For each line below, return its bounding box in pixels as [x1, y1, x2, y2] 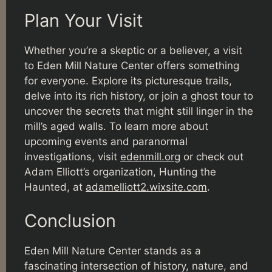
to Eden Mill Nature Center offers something [24, 59, 239, 72]
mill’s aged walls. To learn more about [24, 120, 208, 133]
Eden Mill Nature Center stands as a [24, 244, 201, 257]
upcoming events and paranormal [24, 135, 188, 148]
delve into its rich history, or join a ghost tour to [24, 90, 253, 103]
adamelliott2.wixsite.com [86, 181, 207, 194]
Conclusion [24, 209, 116, 231]
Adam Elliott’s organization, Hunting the [24, 166, 216, 178]
